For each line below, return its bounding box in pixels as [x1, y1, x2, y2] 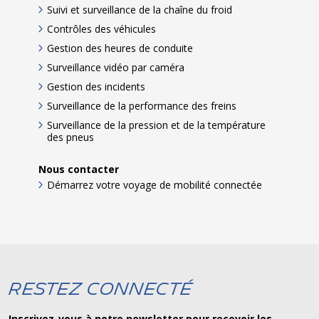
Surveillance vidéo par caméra [47, 61, 184, 75]
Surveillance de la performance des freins [47, 99, 236, 113]
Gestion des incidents [47, 80, 145, 94]
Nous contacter [38, 162, 119, 177]
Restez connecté [9, 280, 192, 300]
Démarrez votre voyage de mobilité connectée [47, 178, 262, 192]
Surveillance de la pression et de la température [47, 118, 266, 132]
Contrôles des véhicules [47, 22, 156, 36]
